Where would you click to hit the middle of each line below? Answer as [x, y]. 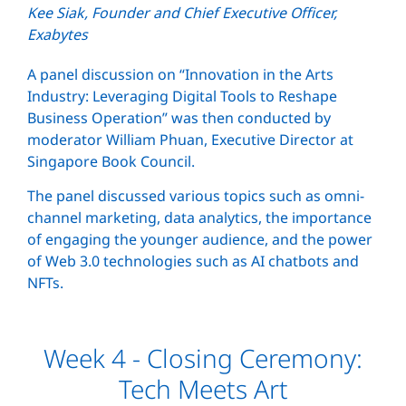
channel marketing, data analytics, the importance [199, 218]
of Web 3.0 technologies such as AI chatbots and [193, 261]
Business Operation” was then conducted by [179, 118]
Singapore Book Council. [111, 162]
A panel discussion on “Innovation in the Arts [180, 75]
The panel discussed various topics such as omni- [196, 196]
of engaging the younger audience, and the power [200, 240]
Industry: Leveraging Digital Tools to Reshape [182, 97]
